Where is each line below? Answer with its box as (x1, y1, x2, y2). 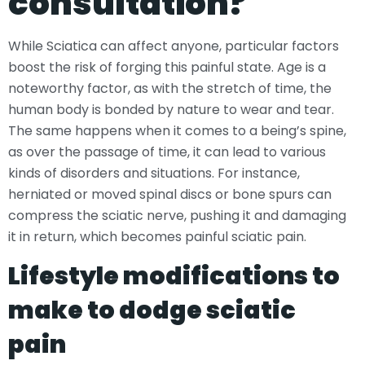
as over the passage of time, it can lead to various (8, 142, 326, 161)
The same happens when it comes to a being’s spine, (8, 121, 346, 140)
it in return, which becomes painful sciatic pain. (8, 226, 306, 246)
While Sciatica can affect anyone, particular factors (8, 36, 339, 55)
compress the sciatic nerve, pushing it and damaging (8, 205, 346, 225)
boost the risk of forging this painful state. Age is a (8, 57, 326, 77)
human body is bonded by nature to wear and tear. (8, 99, 334, 119)
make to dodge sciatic (8, 293, 296, 328)
